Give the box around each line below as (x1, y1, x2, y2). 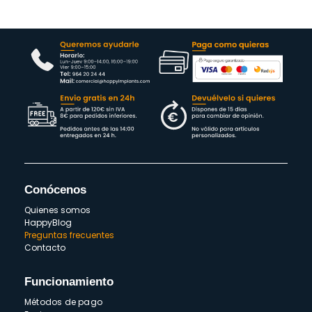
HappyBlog (24, 217, 72, 229)
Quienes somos (24, 204, 91, 217)
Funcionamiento (24, 274, 114, 288)
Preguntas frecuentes (24, 229, 114, 242)
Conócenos (24, 183, 86, 196)
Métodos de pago (24, 295, 102, 308)
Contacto (24, 242, 65, 254)
